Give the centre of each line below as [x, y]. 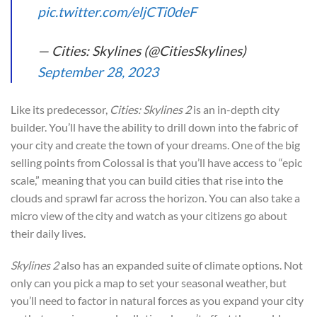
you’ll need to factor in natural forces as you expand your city [157, 301]
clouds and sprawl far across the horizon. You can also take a [155, 197]
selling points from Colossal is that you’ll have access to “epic [156, 162]
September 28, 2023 [98, 71]
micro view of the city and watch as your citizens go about [149, 215]
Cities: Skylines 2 [150, 109]
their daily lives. [48, 233]
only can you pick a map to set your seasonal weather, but [149, 283]
